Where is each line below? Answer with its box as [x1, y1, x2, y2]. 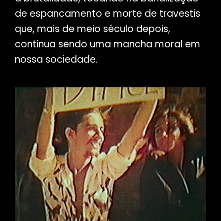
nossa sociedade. [14, 53, 98, 67]
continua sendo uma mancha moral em [14, 37, 200, 51]
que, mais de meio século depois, [14, 22, 170, 36]
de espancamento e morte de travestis [14, 7, 200, 21]
